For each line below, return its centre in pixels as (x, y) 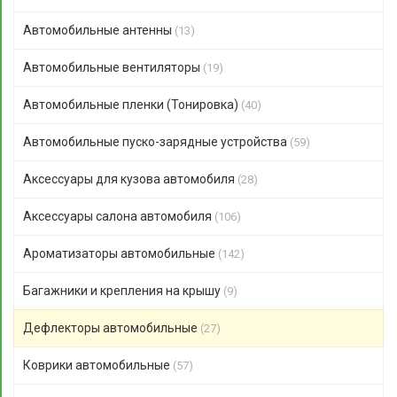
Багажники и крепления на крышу (123, 291)
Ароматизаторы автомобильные (121, 253)
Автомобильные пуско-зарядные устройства (156, 142)
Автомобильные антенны (99, 30)
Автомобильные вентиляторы (113, 67)
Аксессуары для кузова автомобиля (130, 179)
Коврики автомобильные (98, 365)
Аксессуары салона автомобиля (119, 216)
